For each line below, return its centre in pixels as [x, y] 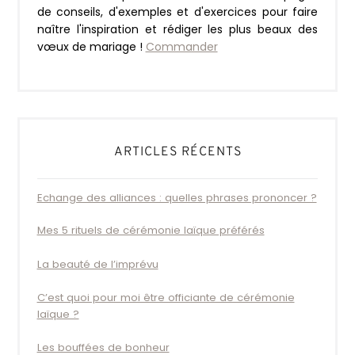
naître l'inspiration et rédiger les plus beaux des [177, 29]
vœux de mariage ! [91, 46]
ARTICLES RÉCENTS [177, 152]
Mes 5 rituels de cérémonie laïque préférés [151, 231]
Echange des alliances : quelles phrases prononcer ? [177, 197]
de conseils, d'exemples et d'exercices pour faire [177, 11]
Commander [181, 46]
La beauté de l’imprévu [97, 264]
